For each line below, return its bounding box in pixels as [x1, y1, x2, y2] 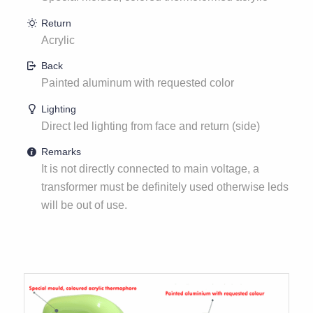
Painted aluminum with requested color [41, 77, 235, 89]
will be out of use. [41, 199, 128, 212]
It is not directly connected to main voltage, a [41, 163, 260, 175]
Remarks [41, 146, 82, 158]
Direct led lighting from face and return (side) [41, 119, 261, 132]
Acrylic [41, 34, 75, 46]
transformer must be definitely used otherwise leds [41, 181, 289, 194]
